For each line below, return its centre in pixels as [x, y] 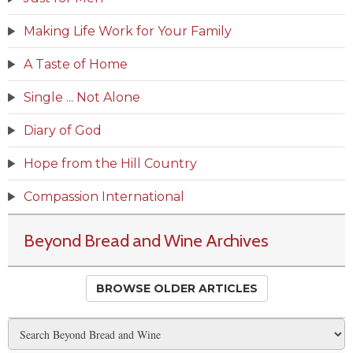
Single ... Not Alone [82, 98]
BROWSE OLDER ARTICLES [176, 289]
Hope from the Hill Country [110, 164]
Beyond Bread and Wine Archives [146, 241]
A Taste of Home [76, 65]
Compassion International [104, 197]
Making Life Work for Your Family [128, 32]
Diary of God [63, 131]
